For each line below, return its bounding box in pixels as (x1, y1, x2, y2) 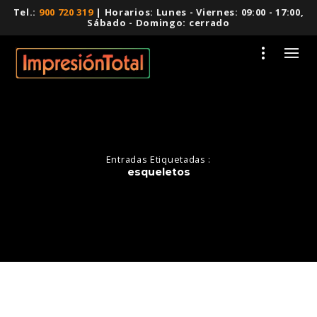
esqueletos (127, 166, 190, 178)
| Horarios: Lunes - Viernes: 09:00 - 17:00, (93, 6, 304, 18)
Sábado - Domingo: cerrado (87, 16, 230, 29)
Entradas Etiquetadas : (105, 154, 212, 166)
